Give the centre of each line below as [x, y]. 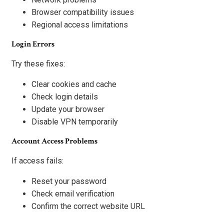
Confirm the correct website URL [88, 206]
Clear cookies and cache [74, 84]
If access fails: [37, 160]
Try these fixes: [38, 63]
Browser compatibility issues [83, 12]
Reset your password [69, 181]
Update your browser [68, 109]
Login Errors [33, 44]
